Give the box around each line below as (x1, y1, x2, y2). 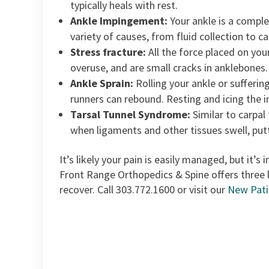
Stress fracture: (70, 45, 148, 59)
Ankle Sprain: (70, 76, 136, 91)
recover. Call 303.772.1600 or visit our (59, 183, 228, 197)
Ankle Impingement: (70, 14, 170, 28)
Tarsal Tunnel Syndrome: (70, 107, 193, 122)
